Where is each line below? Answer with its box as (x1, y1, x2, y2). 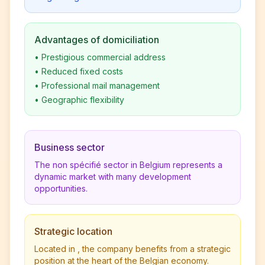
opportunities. (34, 183, 88, 193)
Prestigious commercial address (41, 52, 166, 62)
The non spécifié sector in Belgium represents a (34, 160, 222, 170)
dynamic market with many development (34, 172, 191, 182)
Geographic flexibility (41, 95, 124, 105)
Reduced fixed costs (41, 66, 123, 76)
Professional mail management (41, 80, 160, 91)
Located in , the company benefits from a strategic (34, 244, 231, 254)
